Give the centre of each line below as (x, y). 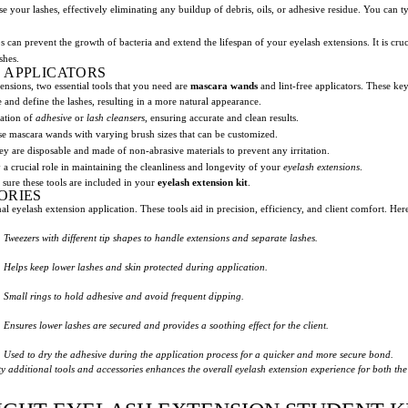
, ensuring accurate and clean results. (222, 117)
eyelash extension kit (203, 182)
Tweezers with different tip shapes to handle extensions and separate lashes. (161, 237)
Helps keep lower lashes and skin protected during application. (136, 266)
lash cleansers (116, 117)
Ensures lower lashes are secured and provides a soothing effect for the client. (166, 325)
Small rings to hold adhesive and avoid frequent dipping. (124, 296)
